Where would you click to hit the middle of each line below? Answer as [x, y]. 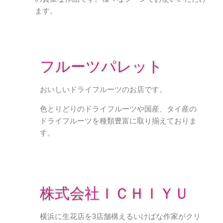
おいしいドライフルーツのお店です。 [103, 90]
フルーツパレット [101, 66]
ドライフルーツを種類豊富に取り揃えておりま [118, 121]
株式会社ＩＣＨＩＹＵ [114, 193]
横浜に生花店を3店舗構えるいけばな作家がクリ [120, 217]
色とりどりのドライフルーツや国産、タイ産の [118, 109]
